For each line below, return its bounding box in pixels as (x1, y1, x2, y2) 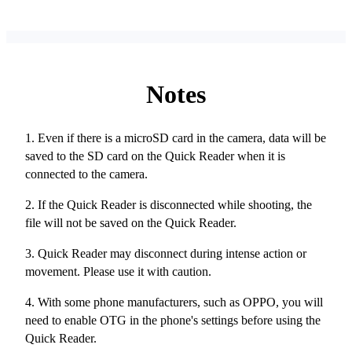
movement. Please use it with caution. (25, 265, 211, 279)
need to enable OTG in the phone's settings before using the (25, 313, 321, 328)
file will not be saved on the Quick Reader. (25, 216, 236, 230)
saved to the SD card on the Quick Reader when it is (25, 149, 285, 163)
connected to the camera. (25, 167, 148, 181)
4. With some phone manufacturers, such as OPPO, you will (25, 295, 323, 310)
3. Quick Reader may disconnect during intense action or (25, 247, 306, 261)
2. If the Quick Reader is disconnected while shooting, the (25, 198, 312, 212)
